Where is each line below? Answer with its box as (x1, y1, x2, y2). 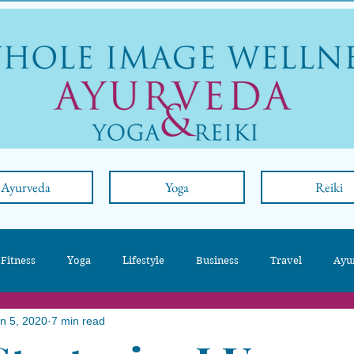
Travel (270, 254, 302, 266)
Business (196, 254, 239, 266)
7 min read (51, 314, 105, 328)
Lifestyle (122, 254, 164, 266)
